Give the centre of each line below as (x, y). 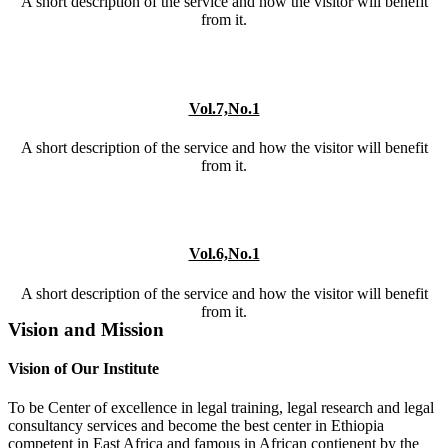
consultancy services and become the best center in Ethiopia (196, 426)
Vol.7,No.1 (224, 108)
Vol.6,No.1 (224, 254)
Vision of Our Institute (83, 368)
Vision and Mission (86, 329)
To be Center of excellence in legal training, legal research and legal (221, 408)
